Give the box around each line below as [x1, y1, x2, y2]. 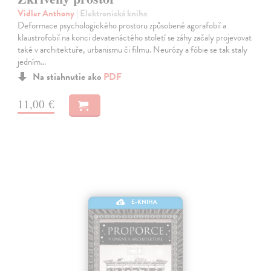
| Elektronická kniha [76, 7, 148, 21]
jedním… [18, 55, 47, 69]
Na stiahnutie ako [33, 70, 104, 85]
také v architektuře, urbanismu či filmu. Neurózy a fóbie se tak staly [18, 43, 248, 57]
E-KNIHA [131, 197, 158, 207]
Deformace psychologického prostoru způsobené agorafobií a [18, 19, 227, 33]
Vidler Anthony [18, 7, 77, 21]
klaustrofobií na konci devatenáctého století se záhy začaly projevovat [18, 31, 252, 45]
